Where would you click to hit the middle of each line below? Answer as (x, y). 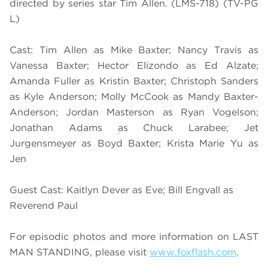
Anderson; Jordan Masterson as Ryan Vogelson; (134, 112)
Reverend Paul (44, 206)
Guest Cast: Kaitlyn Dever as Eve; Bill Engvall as (121, 190)
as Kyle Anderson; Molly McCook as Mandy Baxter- (134, 97)
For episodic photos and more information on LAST (134, 237)
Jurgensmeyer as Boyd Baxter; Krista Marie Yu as (134, 144)
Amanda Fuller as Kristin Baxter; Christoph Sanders (134, 81)
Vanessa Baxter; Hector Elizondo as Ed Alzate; (134, 66)
